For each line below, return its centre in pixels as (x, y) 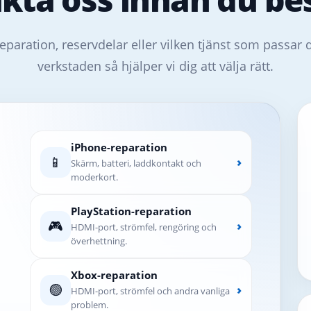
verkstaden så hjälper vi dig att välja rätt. (155, 66)
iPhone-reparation (119, 147)
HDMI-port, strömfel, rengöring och (143, 227)
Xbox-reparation (114, 275)
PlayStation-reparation (131, 211)
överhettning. (99, 241)
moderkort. (94, 177)
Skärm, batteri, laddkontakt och (136, 163)
